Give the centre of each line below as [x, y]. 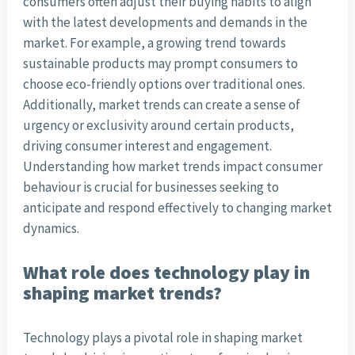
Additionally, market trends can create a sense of [161, 105]
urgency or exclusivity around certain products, [158, 126]
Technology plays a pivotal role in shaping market [162, 338]
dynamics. [51, 229]
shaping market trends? [122, 293]
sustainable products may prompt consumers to [160, 64]
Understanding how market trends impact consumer [172, 167]
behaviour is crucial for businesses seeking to [151, 187]
